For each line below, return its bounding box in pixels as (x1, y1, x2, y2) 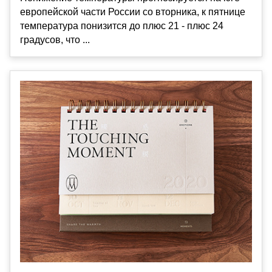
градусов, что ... (20, 35, 90, 46)
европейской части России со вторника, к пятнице (20, 7, 245, 18)
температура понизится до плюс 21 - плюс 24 (20, 21, 223, 32)
